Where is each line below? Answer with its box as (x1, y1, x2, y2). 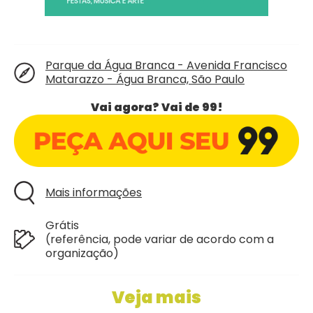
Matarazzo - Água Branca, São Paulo (45, 71, 245, 87)
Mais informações (45, 184, 142, 201)
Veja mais (112, 285, 201, 309)
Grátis (45, 217, 79, 233)
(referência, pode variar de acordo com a (45, 231, 274, 247)
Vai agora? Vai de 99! (90, 99, 223, 115)
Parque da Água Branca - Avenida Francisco (45, 57, 287, 73)
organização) (45, 245, 119, 261)
